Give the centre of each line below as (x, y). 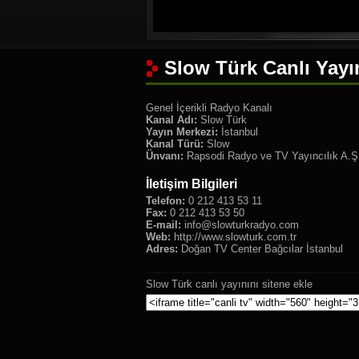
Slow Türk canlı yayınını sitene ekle (229, 284)
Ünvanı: (165, 156)
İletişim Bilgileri (192, 184)
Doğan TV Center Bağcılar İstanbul (260, 249)
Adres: (162, 249)
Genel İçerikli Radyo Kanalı (209, 108)
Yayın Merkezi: (182, 132)
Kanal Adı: (171, 120)
